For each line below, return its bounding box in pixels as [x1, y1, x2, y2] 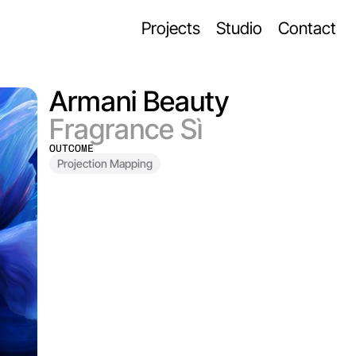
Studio [216, 18, 262, 38]
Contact [278, 18, 336, 38]
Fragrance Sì [48, 112, 203, 145]
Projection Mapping [56, 157, 153, 170]
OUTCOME [48, 142, 94, 154]
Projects [141, 18, 200, 38]
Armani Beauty [48, 84, 229, 118]
